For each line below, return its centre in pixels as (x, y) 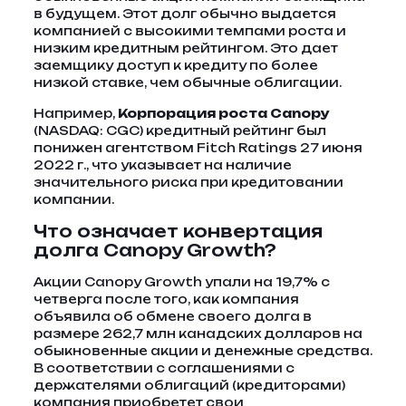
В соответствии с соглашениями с (164, 368)
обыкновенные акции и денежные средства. (203, 351)
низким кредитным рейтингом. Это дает (185, 48)
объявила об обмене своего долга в (172, 316)
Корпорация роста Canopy (223, 113)
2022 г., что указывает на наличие (162, 165)
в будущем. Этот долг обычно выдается (184, 14)
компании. (73, 199)
